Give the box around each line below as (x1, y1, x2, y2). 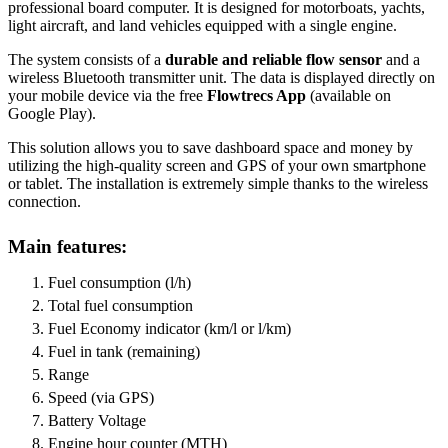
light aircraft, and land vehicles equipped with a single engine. (8, 17, 397, 35)
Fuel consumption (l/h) (48, 274, 191, 292)
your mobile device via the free (8, 87, 207, 105)
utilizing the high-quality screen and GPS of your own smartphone (8, 157, 426, 175)
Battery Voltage (48, 412, 146, 430)
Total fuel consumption (48, 297, 193, 315)
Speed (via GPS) (48, 389, 154, 407)
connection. (8, 193, 81, 211)
